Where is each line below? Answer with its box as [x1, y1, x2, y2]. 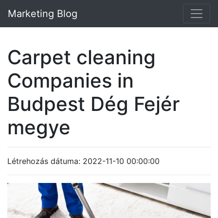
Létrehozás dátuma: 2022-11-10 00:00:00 [7, 156, 160, 166]
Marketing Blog [8, 8, 77, 19]
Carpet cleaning [7, 45, 156, 69]
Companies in [7, 69, 134, 92]
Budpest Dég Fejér [7, 92, 180, 116]
